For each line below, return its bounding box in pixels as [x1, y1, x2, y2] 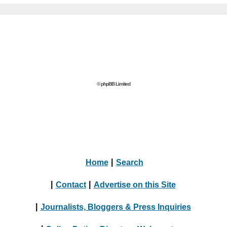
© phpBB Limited [97, 81, 130, 87]
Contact [55, 180, 86, 188]
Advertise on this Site [93, 180, 176, 188]
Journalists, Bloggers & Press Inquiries [40, 202, 191, 211]
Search [116, 158, 143, 166]
